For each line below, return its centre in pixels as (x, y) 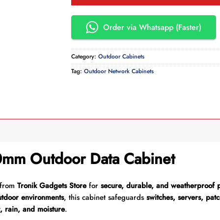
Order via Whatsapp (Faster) (152, 27)
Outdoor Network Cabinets (119, 71)
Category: (84, 57)
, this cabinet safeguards (105, 197)
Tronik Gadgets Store (52, 185)
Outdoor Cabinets (121, 57)
